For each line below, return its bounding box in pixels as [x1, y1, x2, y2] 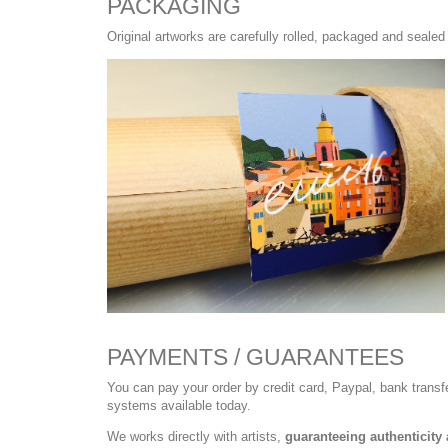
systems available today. [107, 397, 251, 413]
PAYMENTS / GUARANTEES [107, 343, 404, 370]
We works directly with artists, [107, 428, 285, 444]
